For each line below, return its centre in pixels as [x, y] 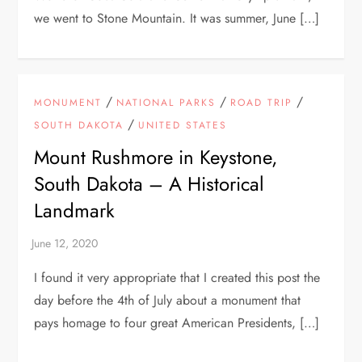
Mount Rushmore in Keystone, [156, 157]
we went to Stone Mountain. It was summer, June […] [177, 18]
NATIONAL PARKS [166, 102]
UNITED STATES [183, 125]
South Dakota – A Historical [149, 183]
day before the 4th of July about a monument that [168, 300]
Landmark [75, 210]
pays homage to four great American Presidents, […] [177, 322]
